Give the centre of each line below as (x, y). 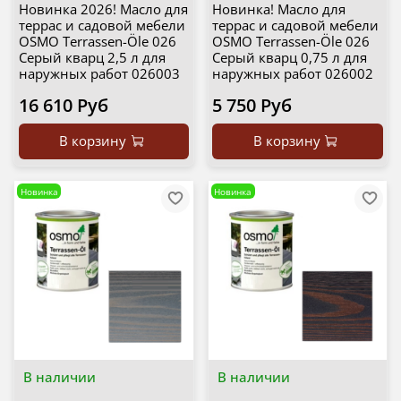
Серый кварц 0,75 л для (290, 58)
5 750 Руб (252, 106)
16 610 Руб (63, 106)
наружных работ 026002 (293, 74)
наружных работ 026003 (99, 74)
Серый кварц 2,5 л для (92, 58)
